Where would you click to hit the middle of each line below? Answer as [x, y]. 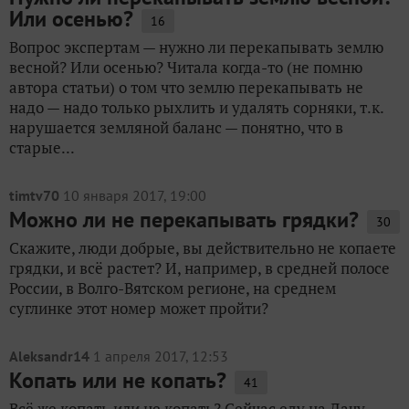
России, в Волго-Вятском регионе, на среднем [173, 288]
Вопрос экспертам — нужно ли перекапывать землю [196, 47]
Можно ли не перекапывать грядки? [184, 220]
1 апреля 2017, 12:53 [161, 356]
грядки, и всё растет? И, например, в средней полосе [199, 268]
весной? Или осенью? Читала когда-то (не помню [186, 67]
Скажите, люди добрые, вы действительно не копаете [203, 248]
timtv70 [34, 195]
